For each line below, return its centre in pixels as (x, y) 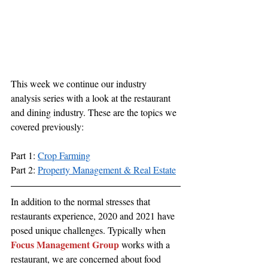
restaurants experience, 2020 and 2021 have (94, 215)
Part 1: (24, 155)
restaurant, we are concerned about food (87, 258)
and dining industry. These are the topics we (95, 112)
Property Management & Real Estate (107, 169)
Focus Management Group (65, 244)
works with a (146, 244)
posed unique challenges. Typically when (89, 230)
